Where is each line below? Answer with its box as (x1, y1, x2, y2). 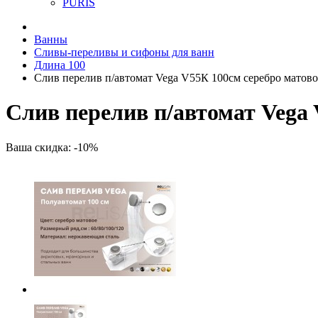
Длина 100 (34, 59, 85, 71)
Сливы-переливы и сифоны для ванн (34, 46, 214, 58)
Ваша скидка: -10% (6, 141, 98, 153)
